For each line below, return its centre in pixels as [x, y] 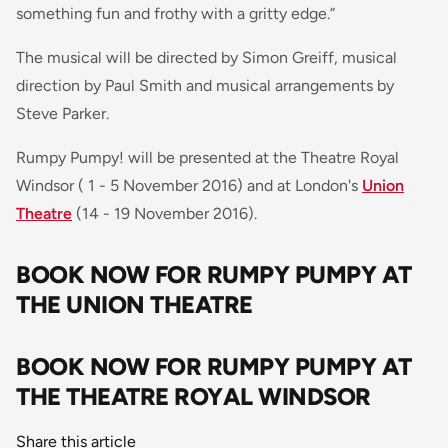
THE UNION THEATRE [134, 304]
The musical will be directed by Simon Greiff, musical [206, 57]
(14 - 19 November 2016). [164, 213]
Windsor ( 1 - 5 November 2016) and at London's [189, 185]
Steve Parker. [62, 113]
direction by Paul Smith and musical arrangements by [205, 85]
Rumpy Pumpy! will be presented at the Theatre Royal [207, 157]
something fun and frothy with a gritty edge [171, 13]
